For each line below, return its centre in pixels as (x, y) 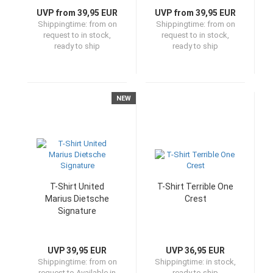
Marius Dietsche (77, 199)
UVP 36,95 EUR (195, 250)
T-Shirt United (77, 186)
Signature (77, 211)
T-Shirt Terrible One (195, 186)
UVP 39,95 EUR (77, 250)
